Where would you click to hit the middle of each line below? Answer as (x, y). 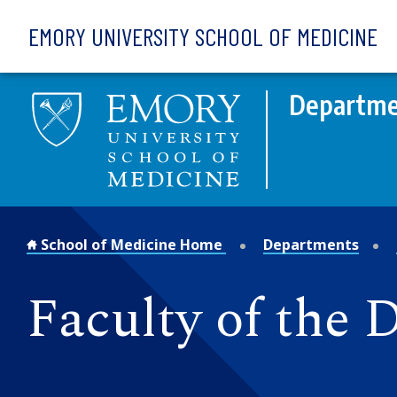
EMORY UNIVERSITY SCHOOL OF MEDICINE (203, 36)
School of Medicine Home (132, 244)
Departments (311, 244)
